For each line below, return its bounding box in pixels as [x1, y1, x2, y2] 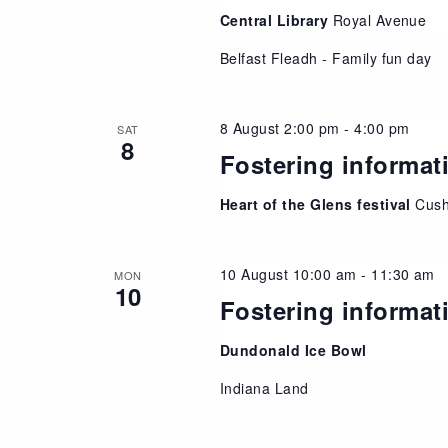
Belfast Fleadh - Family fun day [219, 47, 432, 68]
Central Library [219, 9, 333, 30]
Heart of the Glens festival [219, 193, 416, 214]
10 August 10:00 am [219, 263, 357, 284]
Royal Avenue [332, 9, 427, 30]
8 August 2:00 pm [219, 117, 340, 138]
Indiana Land [219, 377, 309, 398]
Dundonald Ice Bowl [219, 339, 367, 360]
